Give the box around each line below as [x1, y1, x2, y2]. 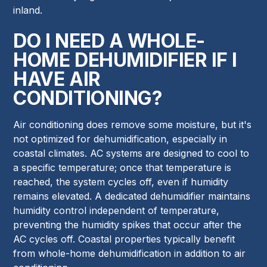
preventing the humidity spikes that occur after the [13, 219, 242, 231]
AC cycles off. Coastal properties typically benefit [13, 233, 235, 246]
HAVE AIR [13, 67, 101, 91]
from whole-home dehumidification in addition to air [13, 247, 246, 260]
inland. [13, 4, 43, 17]
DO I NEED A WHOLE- [13, 29, 205, 53]
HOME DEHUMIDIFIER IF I [13, 48, 237, 72]
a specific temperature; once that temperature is [13, 162, 232, 174]
